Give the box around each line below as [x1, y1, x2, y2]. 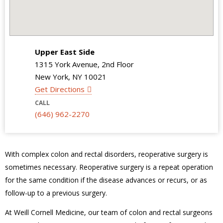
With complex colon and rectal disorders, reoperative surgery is [5, 149, 208, 159]
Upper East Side [35, 47, 95, 57]
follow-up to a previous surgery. [5, 188, 107, 198]
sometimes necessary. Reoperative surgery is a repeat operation [5, 162, 213, 172]
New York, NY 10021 [35, 72, 107, 82]
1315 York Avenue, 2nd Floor [35, 59, 134, 69]
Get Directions [35, 84, 85, 94]
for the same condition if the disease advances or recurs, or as [5, 175, 207, 185]
